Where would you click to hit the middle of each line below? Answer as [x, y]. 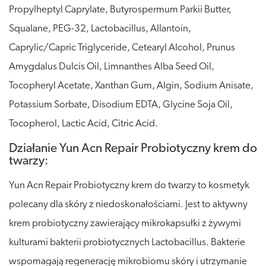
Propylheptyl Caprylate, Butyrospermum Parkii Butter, [120, 9]
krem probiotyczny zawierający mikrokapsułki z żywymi [125, 223]
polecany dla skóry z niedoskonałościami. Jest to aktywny [128, 204]
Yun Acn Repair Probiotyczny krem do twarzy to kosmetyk [129, 185]
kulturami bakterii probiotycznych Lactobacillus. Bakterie [127, 242]
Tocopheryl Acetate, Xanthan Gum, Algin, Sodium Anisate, [131, 85]
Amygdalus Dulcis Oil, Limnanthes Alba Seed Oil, [112, 66]
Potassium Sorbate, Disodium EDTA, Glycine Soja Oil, [121, 104]
